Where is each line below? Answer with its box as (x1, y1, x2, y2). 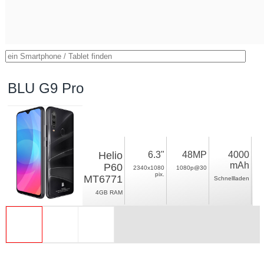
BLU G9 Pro (8, 80, 84, 96)
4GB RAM (95, 189, 123, 196)
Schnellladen (214, 175, 250, 181)
